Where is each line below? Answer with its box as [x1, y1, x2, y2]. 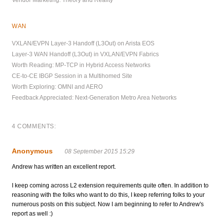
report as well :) [12, 210, 53, 217]
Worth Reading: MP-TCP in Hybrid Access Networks [12, 61, 150, 69]
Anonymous [12, 147, 53, 155]
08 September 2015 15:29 [65, 147, 135, 155]
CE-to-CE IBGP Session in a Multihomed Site [12, 72, 132, 79]
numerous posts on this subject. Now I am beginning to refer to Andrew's [12, 200, 204, 208]
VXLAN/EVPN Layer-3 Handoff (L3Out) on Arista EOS [12, 39, 154, 47]
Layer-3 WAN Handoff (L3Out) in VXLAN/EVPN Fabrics [12, 50, 159, 58]
